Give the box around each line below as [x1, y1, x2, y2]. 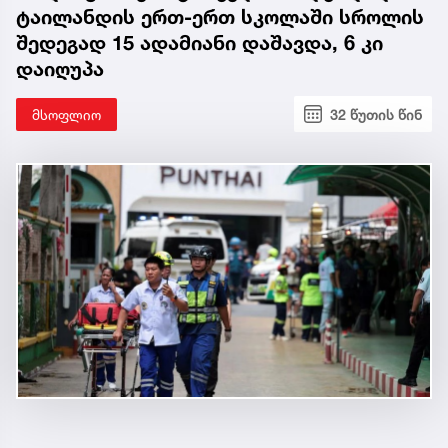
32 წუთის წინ [330, 105, 422, 123]
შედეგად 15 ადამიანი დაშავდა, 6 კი [16, 30, 383, 55]
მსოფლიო [32, 105, 101, 123]
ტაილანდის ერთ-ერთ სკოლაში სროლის [16, 4, 424, 29]
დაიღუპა [16, 56, 104, 81]
